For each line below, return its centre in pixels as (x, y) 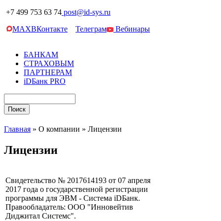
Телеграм (91, 29)
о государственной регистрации (93, 189)
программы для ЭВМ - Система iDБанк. (73, 198)
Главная (17, 129)
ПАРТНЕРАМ (48, 72)
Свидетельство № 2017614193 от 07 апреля (78, 181)
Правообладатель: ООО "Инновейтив (69, 207)
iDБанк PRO (45, 81)
